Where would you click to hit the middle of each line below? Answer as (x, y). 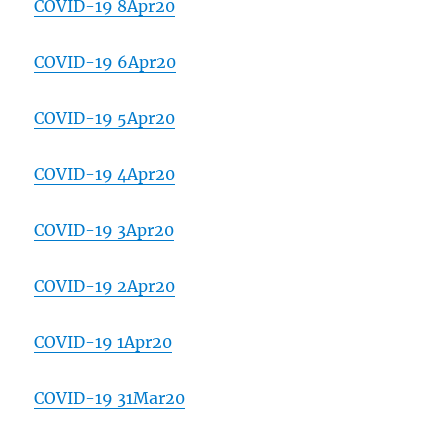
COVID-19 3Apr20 (104, 230)
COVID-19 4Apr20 (105, 174)
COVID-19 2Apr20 (105, 286)
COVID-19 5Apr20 (105, 118)
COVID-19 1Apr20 (103, 342)
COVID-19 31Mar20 (110, 398)
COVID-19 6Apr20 (105, 62)
